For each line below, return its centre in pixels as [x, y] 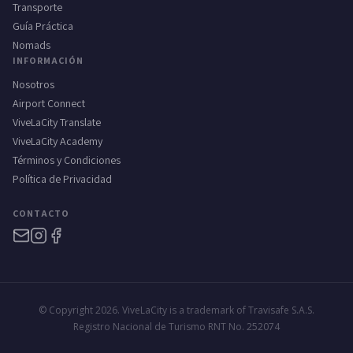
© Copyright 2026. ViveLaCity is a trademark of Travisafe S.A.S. [176, 310]
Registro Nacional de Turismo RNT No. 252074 [176, 326]
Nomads [32, 45]
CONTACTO [41, 213]
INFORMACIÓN [48, 60]
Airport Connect [49, 103]
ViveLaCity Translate [57, 122]
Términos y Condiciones [67, 160]
